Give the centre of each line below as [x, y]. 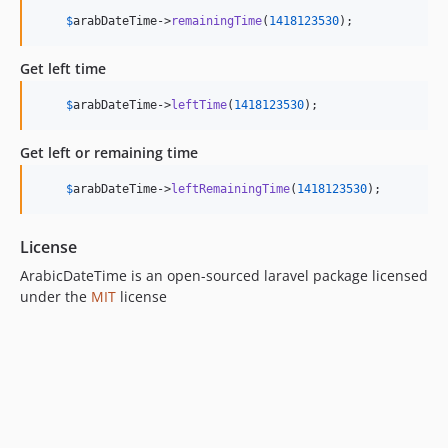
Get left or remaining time [109, 152]
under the [55, 296]
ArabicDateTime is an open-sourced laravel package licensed [224, 275]
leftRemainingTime [230, 188]
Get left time [63, 68]
